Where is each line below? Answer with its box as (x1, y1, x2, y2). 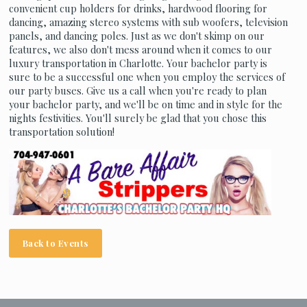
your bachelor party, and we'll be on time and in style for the (8, 98, 282, 111)
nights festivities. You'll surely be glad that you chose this (8, 112, 267, 125)
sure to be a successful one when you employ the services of (8, 71, 285, 84)
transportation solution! (8, 125, 114, 138)
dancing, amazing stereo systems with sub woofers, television (8, 16, 288, 29)
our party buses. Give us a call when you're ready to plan (8, 84, 267, 97)
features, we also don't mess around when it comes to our (8, 43, 272, 56)
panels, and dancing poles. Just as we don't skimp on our (8, 29, 265, 42)
